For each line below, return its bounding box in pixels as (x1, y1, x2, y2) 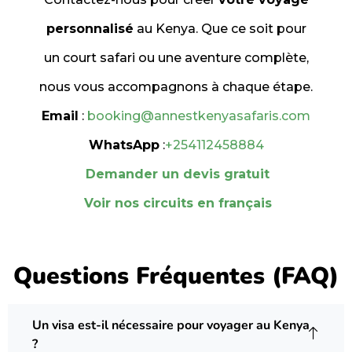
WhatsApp (88, 137, 159, 152)
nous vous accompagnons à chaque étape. (39, 79, 313, 94)
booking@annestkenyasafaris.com (87, 108, 310, 123)
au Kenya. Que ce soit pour (133, 20, 306, 36)
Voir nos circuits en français (83, 195, 272, 211)
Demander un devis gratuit (86, 166, 269, 181)
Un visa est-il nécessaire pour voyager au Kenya (32, 316, 310, 334)
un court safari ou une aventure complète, (43, 49, 309, 65)
